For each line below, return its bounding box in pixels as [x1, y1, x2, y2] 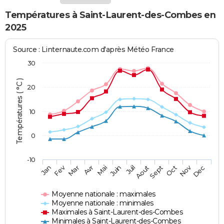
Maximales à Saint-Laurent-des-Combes [51, 207, 183, 216]
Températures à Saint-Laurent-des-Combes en [5, 9, 215, 21]
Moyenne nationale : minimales [51, 198, 153, 207]
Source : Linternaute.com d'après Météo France [13, 44, 174, 54]
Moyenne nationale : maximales [51, 189, 155, 198]
